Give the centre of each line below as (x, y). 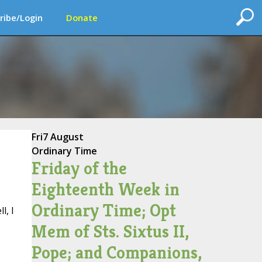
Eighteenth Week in (105, 189)
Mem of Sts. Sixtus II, (110, 232)
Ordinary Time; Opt (104, 211)
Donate (82, 18)
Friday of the (79, 168)
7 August (63, 137)
